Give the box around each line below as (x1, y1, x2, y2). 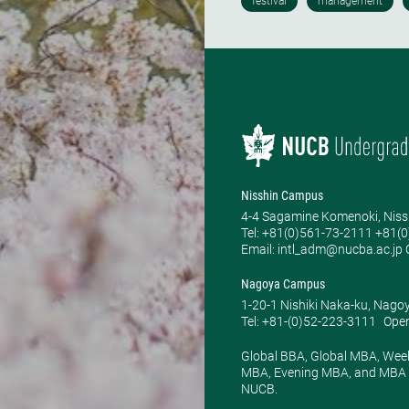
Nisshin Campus (241, 188, 323, 204)
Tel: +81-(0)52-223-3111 (241, 314, 376, 330)
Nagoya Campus (241, 277, 325, 292)
